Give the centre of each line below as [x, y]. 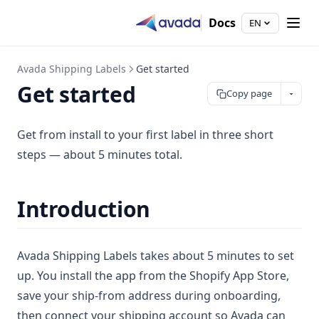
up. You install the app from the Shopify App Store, [153, 276]
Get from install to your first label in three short [145, 135]
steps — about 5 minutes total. [100, 155]
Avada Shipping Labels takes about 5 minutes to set [156, 256]
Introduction [84, 209]
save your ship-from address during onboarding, [149, 296]
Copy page [249, 93]
